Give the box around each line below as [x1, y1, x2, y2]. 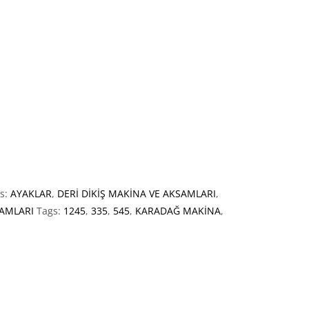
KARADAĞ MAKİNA [135, 204, 221, 218]
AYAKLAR [10, 187, 52, 201]
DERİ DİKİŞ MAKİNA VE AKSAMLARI [57, 187, 216, 201]
